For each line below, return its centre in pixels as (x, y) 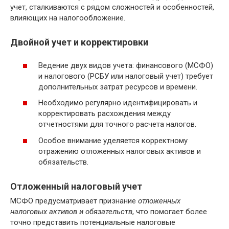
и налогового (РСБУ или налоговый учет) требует (126, 76)
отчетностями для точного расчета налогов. (117, 124)
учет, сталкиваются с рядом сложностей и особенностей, (112, 7)
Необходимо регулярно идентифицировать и (118, 103)
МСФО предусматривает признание (74, 201)
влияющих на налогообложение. (68, 18)
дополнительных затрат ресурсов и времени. (118, 87)
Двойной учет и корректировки (79, 42)
